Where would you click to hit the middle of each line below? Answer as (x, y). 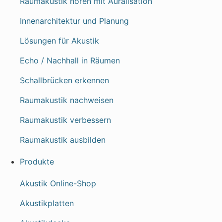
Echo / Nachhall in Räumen (70, 60)
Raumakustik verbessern (65, 120)
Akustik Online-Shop (58, 183)
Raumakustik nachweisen (67, 100)
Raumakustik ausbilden (63, 140)
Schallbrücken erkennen (64, 80)
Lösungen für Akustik (59, 41)
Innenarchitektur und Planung (74, 21)
